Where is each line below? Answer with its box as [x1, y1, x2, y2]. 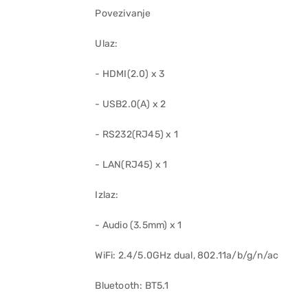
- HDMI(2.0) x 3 [95, 68, 165, 80]
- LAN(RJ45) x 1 [95, 159, 168, 170]
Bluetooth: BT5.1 [95, 280, 169, 291]
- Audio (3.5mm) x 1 [95, 219, 182, 231]
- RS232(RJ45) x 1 [95, 129, 178, 140]
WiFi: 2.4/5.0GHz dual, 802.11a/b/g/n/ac [95, 250, 279, 261]
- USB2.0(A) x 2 [95, 98, 166, 110]
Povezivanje [95, 8, 151, 19]
